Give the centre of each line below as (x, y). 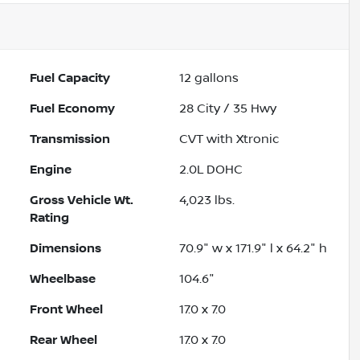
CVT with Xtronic (229, 139)
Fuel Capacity (70, 78)
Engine (51, 170)
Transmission (70, 139)
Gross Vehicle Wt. (82, 200)
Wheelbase (63, 279)
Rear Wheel (64, 340)
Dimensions (66, 249)
